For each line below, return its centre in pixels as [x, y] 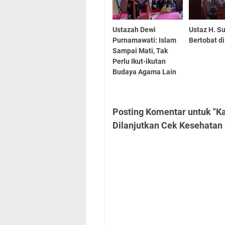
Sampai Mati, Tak [140, 50]
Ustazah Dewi [134, 29]
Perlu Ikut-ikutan [139, 61]
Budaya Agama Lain [144, 72]
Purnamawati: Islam [144, 40]
